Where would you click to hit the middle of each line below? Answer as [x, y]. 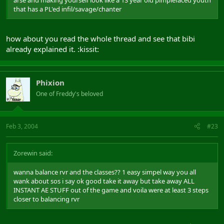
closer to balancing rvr [46, 199]
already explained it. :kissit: [52, 49]
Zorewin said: [33, 153]
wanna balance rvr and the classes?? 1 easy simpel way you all [105, 172]
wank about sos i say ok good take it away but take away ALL [104, 181]
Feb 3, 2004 [22, 126]
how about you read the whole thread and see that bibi [100, 38]
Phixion [50, 82]
